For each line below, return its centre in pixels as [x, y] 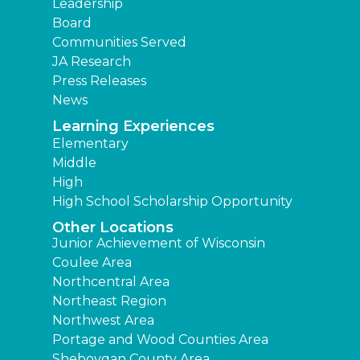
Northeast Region [109, 301]
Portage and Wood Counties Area [160, 340]
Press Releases [99, 81]
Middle [74, 163]
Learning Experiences [133, 127]
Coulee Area [92, 263]
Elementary [90, 144]
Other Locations [113, 228]
